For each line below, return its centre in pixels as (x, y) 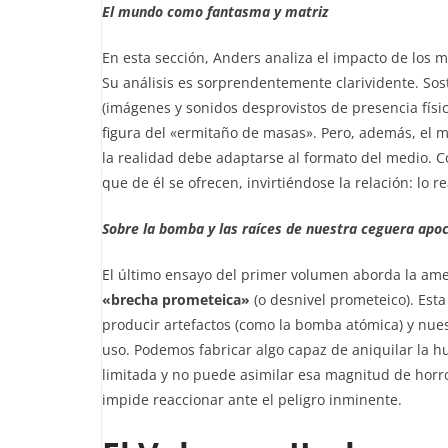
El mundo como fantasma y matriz (215, 11)
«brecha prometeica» (176, 299)
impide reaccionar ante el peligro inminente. (252, 399)
